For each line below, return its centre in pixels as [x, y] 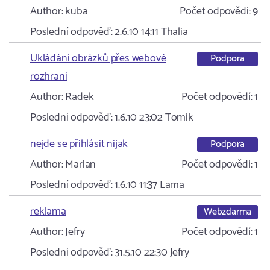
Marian [80, 165]
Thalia [174, 32]
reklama [48, 212]
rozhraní [49, 77]
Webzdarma [228, 212]
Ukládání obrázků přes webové [98, 58]
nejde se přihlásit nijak [79, 144]
